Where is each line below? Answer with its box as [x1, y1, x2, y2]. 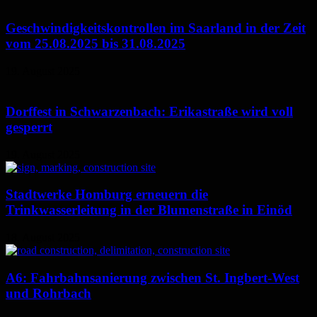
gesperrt [6, 119, 52, 134]
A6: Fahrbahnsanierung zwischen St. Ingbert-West [6, 270, 299, 285]
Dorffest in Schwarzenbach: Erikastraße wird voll [6, 103, 293, 119]
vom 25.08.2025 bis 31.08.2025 [6, 36, 185, 52]
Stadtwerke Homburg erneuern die [6, 187, 208, 202]
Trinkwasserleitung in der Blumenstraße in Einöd [6, 202, 292, 218]
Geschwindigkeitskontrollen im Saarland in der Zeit [6, 21, 306, 36]
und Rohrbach [6, 285, 91, 301]
